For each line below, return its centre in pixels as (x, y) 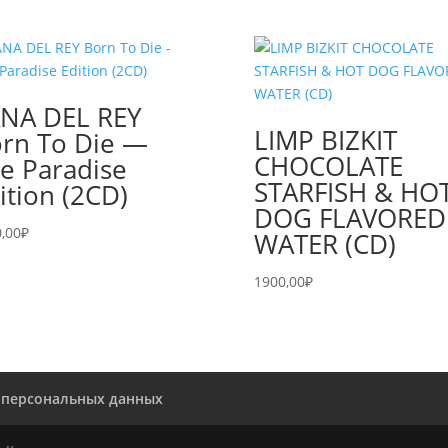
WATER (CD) (324, 244)
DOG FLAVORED (349, 218)
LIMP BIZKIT (325, 140)
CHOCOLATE (328, 166)
